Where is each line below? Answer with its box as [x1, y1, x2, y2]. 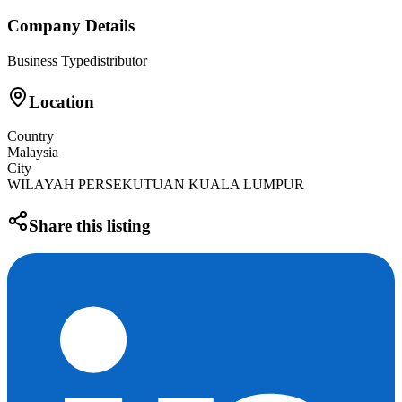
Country [7, 128, 54, 144]
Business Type [7, 52, 90, 68]
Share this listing [29, 216, 151, 236]
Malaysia [7, 144, 58, 161]
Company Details [7, 16, 135, 36]
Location [29, 92, 94, 111]
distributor [90, 52, 147, 68]
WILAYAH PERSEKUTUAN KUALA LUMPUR [7, 177, 304, 193]
